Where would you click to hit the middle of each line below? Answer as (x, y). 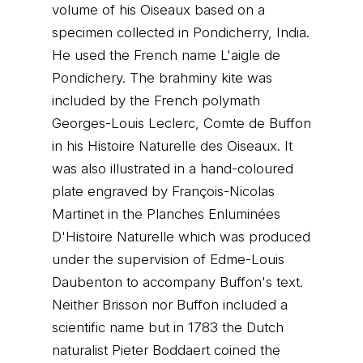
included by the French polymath (156, 100)
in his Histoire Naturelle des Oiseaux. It (172, 146)
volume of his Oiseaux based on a (158, 10)
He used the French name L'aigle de (166, 55)
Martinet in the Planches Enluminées (166, 214)
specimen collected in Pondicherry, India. (181, 32)
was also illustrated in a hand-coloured (173, 169)
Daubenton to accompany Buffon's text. (177, 282)
